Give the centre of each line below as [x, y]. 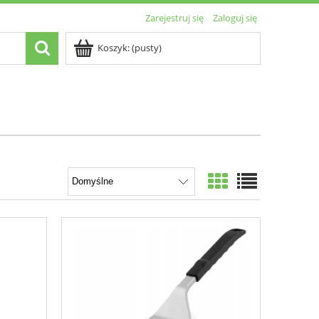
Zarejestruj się [174, 18]
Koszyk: [114, 48]
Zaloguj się [235, 18]
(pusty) [147, 48]
